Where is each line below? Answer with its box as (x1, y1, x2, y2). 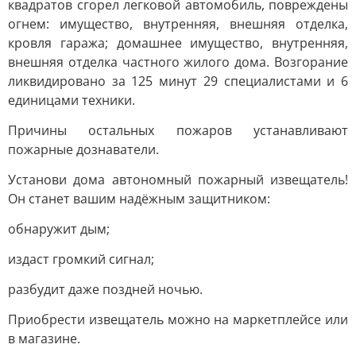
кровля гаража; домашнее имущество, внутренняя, (8, 34, 348, 52)
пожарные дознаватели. (8, 141, 159, 158)
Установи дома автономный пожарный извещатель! (8, 171, 348, 188)
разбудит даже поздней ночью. (8, 281, 203, 298)
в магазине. (8, 330, 80, 347)
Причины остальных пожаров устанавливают (8, 122, 348, 139)
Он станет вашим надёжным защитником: (8, 190, 270, 207)
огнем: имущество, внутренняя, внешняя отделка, (8, 15, 348, 33)
